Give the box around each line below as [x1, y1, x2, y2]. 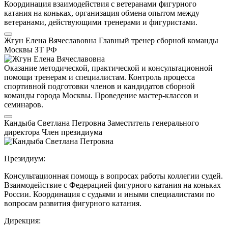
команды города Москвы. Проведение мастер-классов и [4, 91, 198, 100]
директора [4, 127, 42, 136]
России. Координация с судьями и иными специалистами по [4, 189, 215, 198]
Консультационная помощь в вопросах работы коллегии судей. [4, 171, 223, 180]
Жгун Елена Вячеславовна [4, 36, 99, 45]
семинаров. [4, 100, 43, 109]
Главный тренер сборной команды [99, 36, 218, 45]
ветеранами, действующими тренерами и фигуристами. [4, 17, 197, 26]
